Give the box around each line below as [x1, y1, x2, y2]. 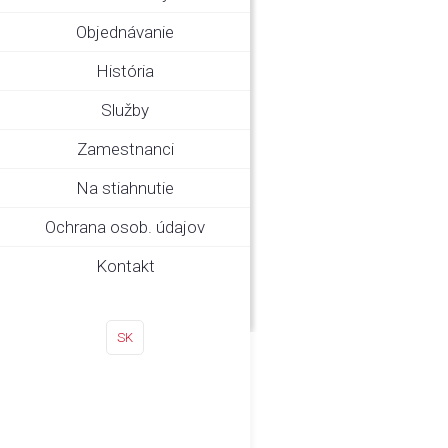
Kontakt [95, 256, 155, 276]
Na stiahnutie [76, 178, 174, 198]
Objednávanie [76, 22, 174, 42]
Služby [101, 100, 149, 120]
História [96, 61, 154, 81]
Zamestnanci [76, 139, 174, 159]
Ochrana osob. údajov [45, 217, 205, 237]
